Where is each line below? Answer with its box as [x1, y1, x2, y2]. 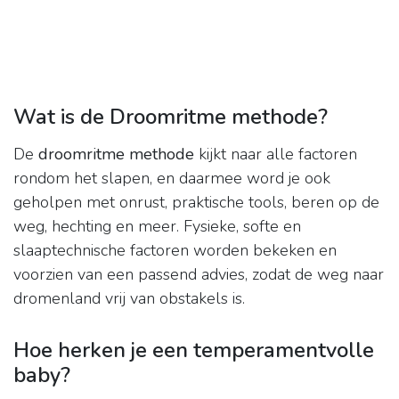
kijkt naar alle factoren [194, 143, 357, 166]
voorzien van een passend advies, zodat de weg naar [13, 264, 384, 286]
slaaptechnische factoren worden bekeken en [13, 240, 337, 262]
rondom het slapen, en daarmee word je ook [13, 167, 330, 190]
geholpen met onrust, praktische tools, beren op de [13, 191, 379, 214]
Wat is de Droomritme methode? [13, 102, 328, 132]
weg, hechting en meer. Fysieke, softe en [13, 216, 301, 238]
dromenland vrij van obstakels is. [13, 288, 245, 310]
